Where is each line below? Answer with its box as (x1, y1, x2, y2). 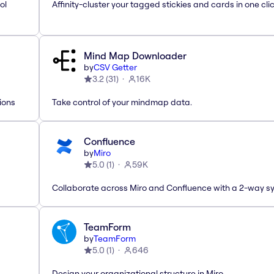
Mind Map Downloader (84, 49, 187, 62)
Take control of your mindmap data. (52, 96, 192, 108)
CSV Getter (94, 61, 137, 73)
